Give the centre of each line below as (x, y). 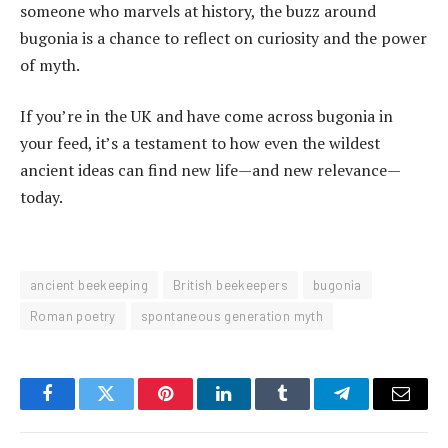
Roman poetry (73, 315)
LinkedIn (255, 408)
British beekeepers (231, 284)
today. (41, 197)
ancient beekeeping (89, 284)
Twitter (130, 408)
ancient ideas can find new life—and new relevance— (210, 170)
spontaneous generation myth (232, 315)
